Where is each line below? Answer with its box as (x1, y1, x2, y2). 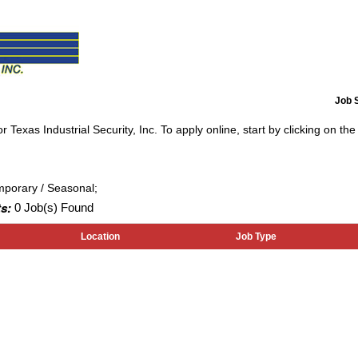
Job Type (236, 231, 276, 241)
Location (81, 231, 120, 241)
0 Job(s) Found (11, 201, 93, 214)
